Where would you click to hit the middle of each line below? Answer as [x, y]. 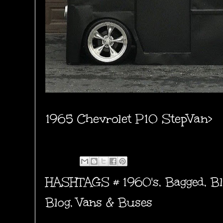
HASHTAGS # [84, 182]
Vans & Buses [114, 202]
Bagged [185, 182]
